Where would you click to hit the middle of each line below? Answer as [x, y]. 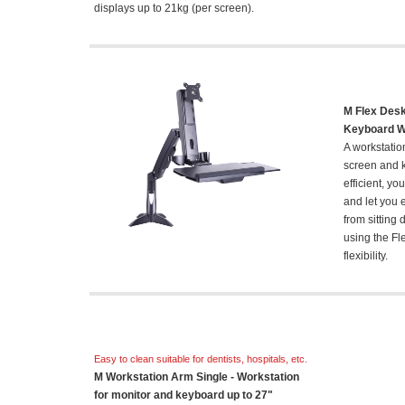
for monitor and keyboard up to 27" [184, 395]
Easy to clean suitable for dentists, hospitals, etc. [201, 359]
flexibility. [366, 256]
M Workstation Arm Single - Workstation [197, 377]
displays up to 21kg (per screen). [174, 8]
